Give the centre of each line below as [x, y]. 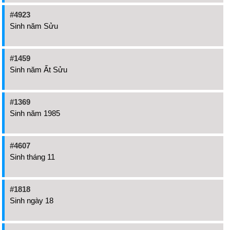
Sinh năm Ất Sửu [39, 70]
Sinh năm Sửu [34, 26]
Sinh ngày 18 [32, 200]
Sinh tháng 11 [32, 157]
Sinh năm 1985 [35, 113]
